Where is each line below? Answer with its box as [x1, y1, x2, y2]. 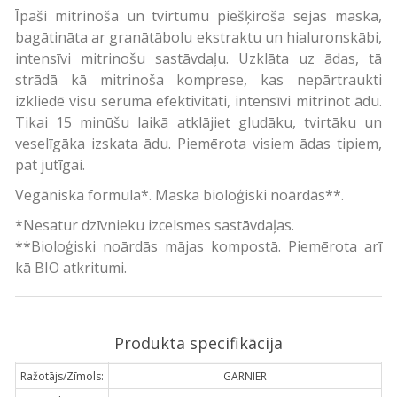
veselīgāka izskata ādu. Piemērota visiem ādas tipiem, [14, 133, 383, 153]
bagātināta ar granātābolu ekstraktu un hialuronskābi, [14, 27, 383, 47]
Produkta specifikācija [113, 331, 283, 354]
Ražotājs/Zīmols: [19, 368, 104, 384]
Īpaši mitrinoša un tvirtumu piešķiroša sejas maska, [14, 5, 383, 26]
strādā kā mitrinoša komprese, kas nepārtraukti [14, 69, 383, 90]
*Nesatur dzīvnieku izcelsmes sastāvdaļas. [14, 214, 294, 235]
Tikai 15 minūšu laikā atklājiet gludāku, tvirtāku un [14, 112, 383, 132]
